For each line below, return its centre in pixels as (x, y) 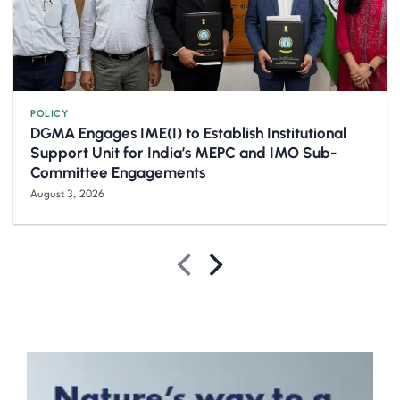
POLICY (50, 113)
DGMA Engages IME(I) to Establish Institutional (189, 133)
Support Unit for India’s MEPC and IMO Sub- (184, 153)
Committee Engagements (118, 173)
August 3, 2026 (68, 195)
